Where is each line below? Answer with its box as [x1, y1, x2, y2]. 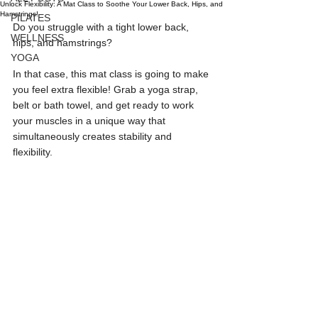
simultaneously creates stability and [13, 131, 175, 142]
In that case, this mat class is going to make [13, 68, 212, 79]
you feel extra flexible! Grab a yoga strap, [13, 84, 201, 95]
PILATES [11, 12, 50, 23]
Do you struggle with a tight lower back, [13, 21, 192, 33]
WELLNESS [11, 32, 64, 43]
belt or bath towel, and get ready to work [13, 99, 197, 111]
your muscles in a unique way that [13, 115, 168, 126]
